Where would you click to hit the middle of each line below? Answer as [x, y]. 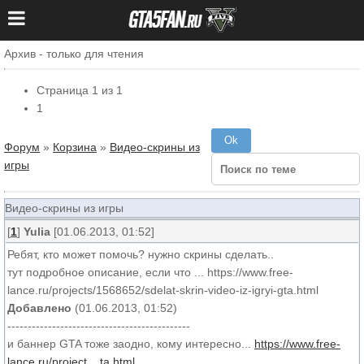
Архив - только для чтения [74, 54]
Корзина [75, 147]
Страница [64, 90]
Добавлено [39, 308]
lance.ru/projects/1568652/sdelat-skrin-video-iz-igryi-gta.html [163, 290]
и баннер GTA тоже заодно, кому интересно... [131, 344]
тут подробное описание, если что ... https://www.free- [150, 272]
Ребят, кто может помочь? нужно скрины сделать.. [141, 254]
